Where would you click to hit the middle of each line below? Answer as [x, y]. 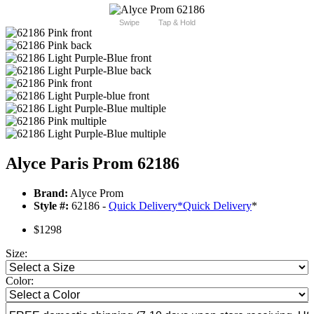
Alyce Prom [96, 193]
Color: [20, 281]
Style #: [51, 206]
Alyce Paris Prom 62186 [93, 164]
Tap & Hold [177, 23]
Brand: [51, 193]
